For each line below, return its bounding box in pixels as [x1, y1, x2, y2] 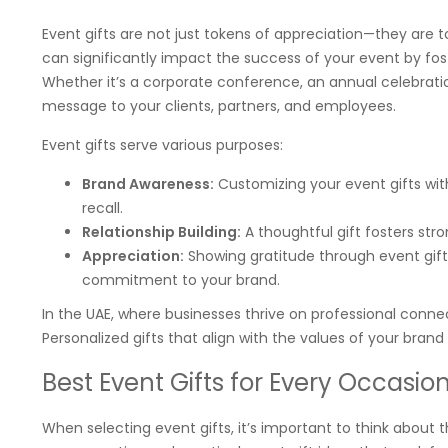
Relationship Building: [82, 222, 241, 242]
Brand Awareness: [82, 174, 214, 194]
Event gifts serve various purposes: [42, 135, 283, 155]
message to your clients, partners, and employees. [42, 96, 396, 116]
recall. [82, 198, 123, 218]
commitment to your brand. [82, 270, 280, 290]
